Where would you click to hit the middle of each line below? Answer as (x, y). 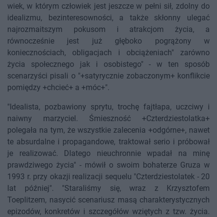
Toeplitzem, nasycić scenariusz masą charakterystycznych (108, 200)
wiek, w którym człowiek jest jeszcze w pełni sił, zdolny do (108, 6)
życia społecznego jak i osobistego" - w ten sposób (108, 64)
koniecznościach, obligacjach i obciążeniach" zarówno (108, 53)
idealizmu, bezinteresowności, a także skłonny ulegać (108, 18)
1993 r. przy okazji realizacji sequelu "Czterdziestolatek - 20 (108, 177)
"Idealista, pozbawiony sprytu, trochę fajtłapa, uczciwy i (108, 107)
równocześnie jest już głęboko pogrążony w (108, 41)
